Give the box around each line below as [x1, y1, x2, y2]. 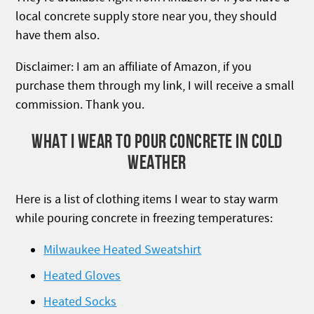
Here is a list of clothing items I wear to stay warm [15, 191, 279, 208]
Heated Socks [43, 294, 117, 310]
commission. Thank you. [15, 97, 145, 114]
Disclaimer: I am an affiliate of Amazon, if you [15, 59, 252, 76]
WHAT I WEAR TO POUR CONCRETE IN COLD [32, 130, 282, 153]
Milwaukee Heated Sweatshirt [43, 242, 202, 259]
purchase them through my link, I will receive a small [15, 78, 295, 95]
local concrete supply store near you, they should [15, 8, 278, 25]
